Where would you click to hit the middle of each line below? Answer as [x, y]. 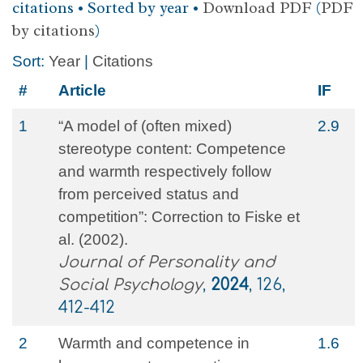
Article [82, 90]
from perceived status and [149, 194]
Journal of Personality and [167, 262]
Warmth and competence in [154, 343]
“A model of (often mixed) [145, 126]
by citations [53, 31]
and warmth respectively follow [165, 171]
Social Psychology [130, 285]
